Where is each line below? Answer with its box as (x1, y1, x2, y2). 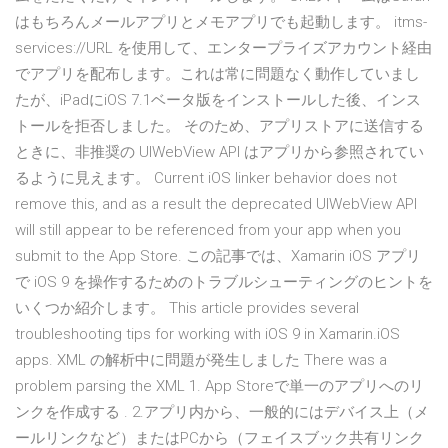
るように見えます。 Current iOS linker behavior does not (15, 169, 397, 188)
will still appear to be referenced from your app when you (15, 221, 401, 240)
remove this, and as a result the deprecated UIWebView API (15, 195, 417, 214)
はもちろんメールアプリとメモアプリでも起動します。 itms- (15, 13, 427, 32)
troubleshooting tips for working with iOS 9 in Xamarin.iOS (15, 325, 400, 344)
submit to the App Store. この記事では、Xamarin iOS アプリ (15, 247, 421, 266)
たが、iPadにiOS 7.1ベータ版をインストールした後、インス (15, 91, 421, 110)
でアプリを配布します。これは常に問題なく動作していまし (15, 65, 420, 84)
